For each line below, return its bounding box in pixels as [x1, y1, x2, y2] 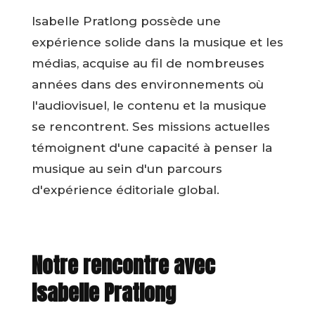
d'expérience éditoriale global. [31, 183, 219, 198]
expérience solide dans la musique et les [31, 35, 283, 50]
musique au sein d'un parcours [31, 162, 222, 176]
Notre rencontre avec [31, 250, 215, 282]
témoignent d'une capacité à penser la [31, 141, 272, 155]
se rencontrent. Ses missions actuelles [31, 120, 270, 134]
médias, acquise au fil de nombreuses [31, 56, 264, 71]
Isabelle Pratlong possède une [31, 14, 221, 29]
